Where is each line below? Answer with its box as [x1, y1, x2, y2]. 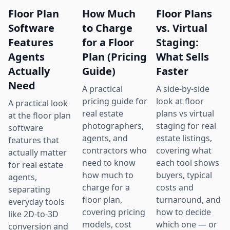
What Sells [156, 50, 209, 64]
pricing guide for [82, 95, 147, 107]
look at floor [156, 95, 204, 107]
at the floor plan [8, 110, 71, 122]
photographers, [82, 120, 144, 132]
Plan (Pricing [82, 50, 147, 64]
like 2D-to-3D [8, 208, 59, 220]
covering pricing [82, 206, 145, 218]
